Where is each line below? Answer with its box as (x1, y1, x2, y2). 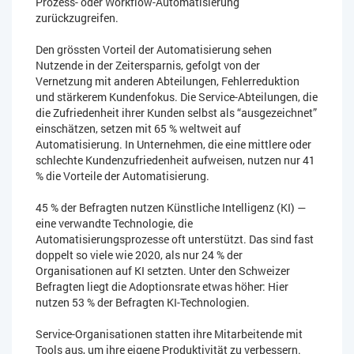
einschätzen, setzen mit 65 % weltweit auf (36, 121, 241, 137)
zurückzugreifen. (36, 10, 119, 26)
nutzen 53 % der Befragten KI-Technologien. (36, 295, 250, 311)
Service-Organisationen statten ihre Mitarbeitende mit (36, 326, 303, 342)
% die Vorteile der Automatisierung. (36, 168, 209, 184)
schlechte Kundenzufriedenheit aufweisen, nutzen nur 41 (36, 153, 315, 168)
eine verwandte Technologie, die (36, 216, 193, 232)
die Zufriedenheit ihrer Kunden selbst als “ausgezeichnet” (36, 105, 317, 121)
